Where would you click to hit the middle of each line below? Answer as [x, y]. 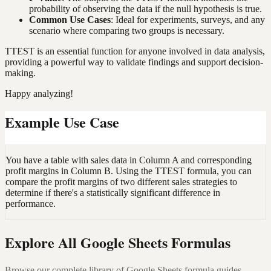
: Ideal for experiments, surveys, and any [188, 20]
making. [20, 73]
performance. [31, 204]
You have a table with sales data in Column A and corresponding [129, 160]
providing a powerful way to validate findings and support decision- [134, 62]
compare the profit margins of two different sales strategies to [121, 182]
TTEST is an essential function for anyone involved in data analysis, [135, 51]
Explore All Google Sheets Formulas [118, 243]
